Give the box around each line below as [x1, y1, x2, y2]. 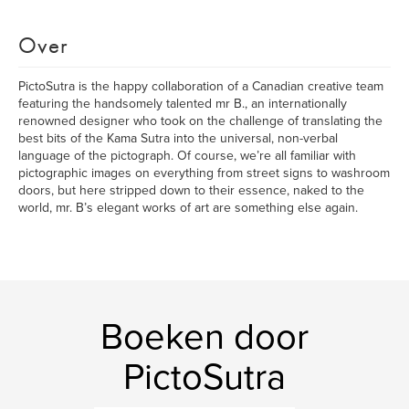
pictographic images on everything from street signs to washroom [18, 165, 390, 181]
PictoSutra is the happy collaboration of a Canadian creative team [18, 79, 383, 94]
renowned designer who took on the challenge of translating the [18, 113, 383, 129]
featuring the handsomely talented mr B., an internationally [18, 96, 347, 111]
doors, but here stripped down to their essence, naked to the [18, 183, 364, 198]
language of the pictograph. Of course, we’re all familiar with [18, 148, 356, 163]
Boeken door [100, 315, 309, 359]
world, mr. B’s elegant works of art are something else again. [18, 200, 358, 215]
